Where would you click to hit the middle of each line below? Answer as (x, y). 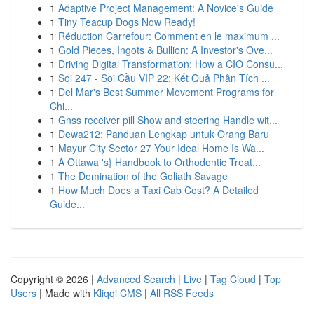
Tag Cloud (233, 279)
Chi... (61, 106)
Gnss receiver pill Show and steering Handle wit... (168, 120)
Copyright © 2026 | (54, 279)
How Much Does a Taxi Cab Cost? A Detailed (158, 190)
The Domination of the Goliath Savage (143, 176)
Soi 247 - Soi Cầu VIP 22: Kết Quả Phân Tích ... (164, 78)
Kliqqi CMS (117, 293)
